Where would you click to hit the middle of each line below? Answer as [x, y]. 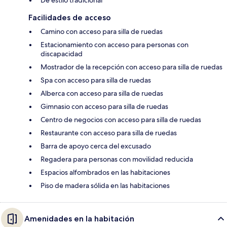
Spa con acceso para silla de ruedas [96, 80]
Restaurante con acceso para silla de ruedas [109, 133]
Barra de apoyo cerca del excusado [96, 146]
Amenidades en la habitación [79, 218]
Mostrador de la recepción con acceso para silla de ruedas [131, 67]
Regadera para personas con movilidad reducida [117, 159]
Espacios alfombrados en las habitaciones [105, 172]
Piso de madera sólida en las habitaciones [105, 185]
